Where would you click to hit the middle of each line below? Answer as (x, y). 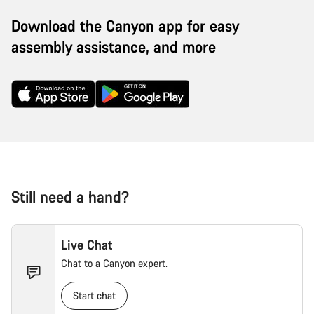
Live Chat (87, 244)
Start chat (95, 295)
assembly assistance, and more (114, 46)
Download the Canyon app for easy (125, 25)
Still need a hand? (70, 196)
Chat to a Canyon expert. (115, 263)
